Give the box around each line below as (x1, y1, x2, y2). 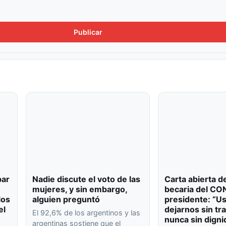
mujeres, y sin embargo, (32, 184, 127, 195)
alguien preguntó (32, 194, 100, 205)
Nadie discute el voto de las (32, 174, 140, 185)
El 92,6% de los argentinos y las (32, 208, 140, 217)
